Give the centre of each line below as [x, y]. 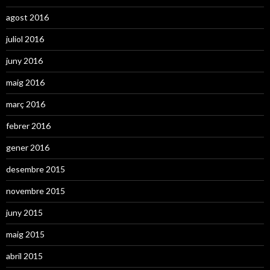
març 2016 [26, 104]
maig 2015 [25, 234]
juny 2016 [24, 60]
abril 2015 [24, 256]
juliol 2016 [25, 39]
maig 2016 [25, 82]
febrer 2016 [28, 125]
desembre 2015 [36, 169]
